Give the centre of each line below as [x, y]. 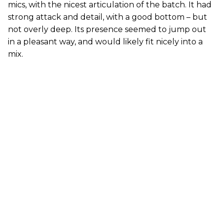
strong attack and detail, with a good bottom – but [108, 17]
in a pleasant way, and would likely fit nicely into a [105, 42]
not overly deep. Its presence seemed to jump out [107, 30]
